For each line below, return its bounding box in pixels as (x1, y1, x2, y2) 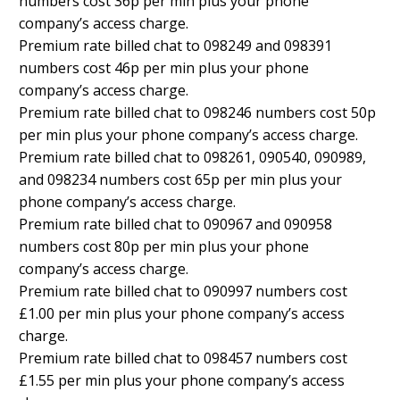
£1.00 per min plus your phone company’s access (19, 304, 345, 324)
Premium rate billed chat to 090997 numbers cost (19, 281, 347, 302)
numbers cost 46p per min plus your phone (19, 58, 309, 79)
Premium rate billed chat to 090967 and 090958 (19, 214, 332, 235)
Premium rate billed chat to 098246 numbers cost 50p (19, 103, 376, 123)
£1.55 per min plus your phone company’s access (19, 371, 345, 391)
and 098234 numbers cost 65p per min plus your (19, 170, 342, 190)
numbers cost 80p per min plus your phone (19, 237, 309, 257)
